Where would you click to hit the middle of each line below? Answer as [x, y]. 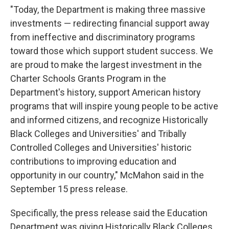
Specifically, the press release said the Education [109, 213]
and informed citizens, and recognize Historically [109, 120]
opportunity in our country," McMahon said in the [107, 175]
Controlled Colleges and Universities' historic [101, 147]
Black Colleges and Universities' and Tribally [98, 133]
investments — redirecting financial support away [110, 23]
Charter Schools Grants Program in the [88, 78]
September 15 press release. [69, 189]
